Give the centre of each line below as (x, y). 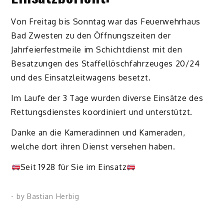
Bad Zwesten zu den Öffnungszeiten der (91, 36)
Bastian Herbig (53, 196)
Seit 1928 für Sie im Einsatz (73, 167)
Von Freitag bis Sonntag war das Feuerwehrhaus (106, 22)
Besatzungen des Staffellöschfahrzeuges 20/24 (105, 64)
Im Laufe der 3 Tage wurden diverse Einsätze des (107, 98)
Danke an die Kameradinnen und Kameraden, (98, 132)
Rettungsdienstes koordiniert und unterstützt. (102, 112)
